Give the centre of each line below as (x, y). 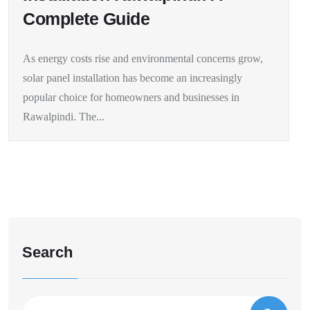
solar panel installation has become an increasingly (133, 77)
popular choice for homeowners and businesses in (131, 97)
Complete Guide (86, 18)
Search (47, 252)
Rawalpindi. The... (64, 116)
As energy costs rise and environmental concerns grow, (143, 58)
